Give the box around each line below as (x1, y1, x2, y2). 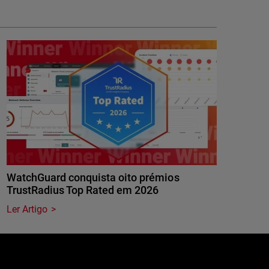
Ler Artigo (7, 203, 48, 215)
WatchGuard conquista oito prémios (7, 171, 180, 184)
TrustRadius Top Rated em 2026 (7, 183, 159, 196)
